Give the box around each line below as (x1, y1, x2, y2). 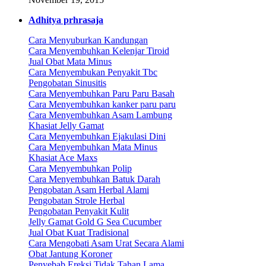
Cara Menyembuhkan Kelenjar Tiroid (28, 46, 169, 56)
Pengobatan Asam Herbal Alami (28, 185, 149, 195)
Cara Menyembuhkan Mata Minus (28, 142, 157, 153)
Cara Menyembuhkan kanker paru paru (28, 99, 176, 110)
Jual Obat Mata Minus (28, 56, 112, 67)
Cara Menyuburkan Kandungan (28, 35, 148, 46)
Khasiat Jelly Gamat (28, 121, 104, 131)
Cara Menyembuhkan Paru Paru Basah (28, 88, 175, 99)
